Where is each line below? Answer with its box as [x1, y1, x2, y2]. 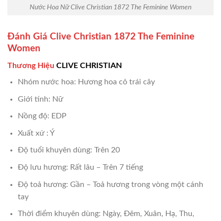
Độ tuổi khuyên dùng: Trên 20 [17, 146, 120, 154]
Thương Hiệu [7, 62, 54, 70]
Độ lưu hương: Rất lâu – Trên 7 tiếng [17, 163, 143, 172]
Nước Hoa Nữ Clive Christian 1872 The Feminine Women [30, 3, 191, 11]
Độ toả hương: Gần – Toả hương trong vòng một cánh [17, 180, 203, 188]
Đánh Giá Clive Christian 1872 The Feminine [7, 32, 194, 42]
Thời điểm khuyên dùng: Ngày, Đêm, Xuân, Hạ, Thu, [17, 210, 194, 218]
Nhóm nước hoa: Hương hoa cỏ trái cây [17, 78, 155, 86]
